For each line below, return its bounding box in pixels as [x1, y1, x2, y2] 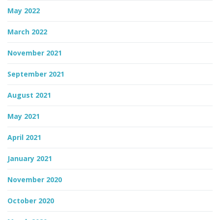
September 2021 [7, 69, 64, 79]
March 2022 [7, 27, 47, 37]
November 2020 [7, 175, 62, 185]
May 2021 [7, 111, 40, 121]
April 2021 [7, 133, 41, 142]
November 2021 [7, 48, 62, 58]
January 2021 [7, 154, 52, 164]
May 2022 [7, 6, 40, 16]
